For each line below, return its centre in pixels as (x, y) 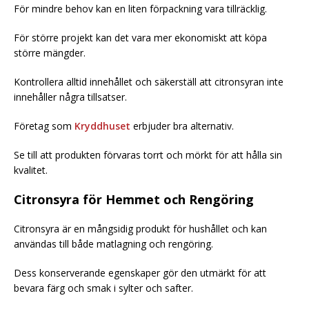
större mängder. (50, 52)
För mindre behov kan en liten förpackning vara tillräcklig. (140, 8)
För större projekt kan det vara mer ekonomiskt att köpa (140, 37)
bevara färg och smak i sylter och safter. (103, 288)
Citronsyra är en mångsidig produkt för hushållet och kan (140, 228)
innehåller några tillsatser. (70, 97)
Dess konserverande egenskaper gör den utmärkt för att (140, 272)
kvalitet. (31, 170)
